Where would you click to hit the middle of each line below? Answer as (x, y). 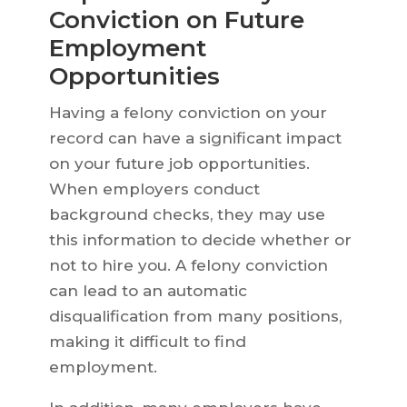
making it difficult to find (147, 342)
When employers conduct (154, 189)
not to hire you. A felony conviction (188, 266)
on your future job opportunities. (179, 164)
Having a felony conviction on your (188, 113)
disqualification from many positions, (195, 317)
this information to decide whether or (200, 240)
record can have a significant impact (195, 139)
